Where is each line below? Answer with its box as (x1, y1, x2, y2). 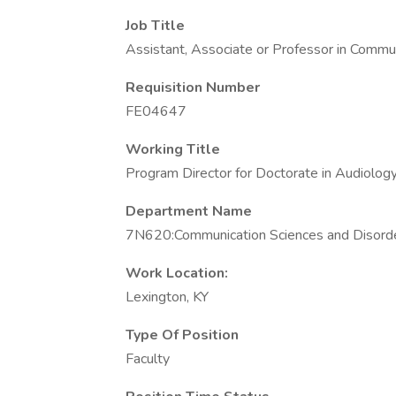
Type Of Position (126, 325, 239, 345)
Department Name (126, 202, 252, 221)
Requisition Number (126, 78, 260, 97)
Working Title (126, 140, 220, 159)
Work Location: (126, 263, 228, 283)
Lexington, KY (126, 287, 209, 307)
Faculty (126, 349, 170, 369)
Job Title (126, 16, 185, 35)
